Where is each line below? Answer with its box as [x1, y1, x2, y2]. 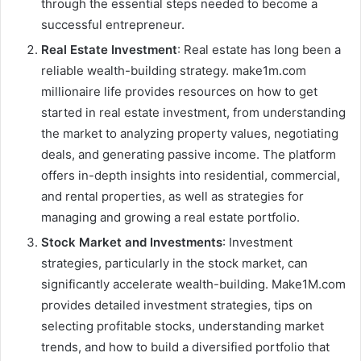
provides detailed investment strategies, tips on [41, 297, 313, 313]
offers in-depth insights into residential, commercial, [41, 167, 340, 183]
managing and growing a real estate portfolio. [41, 209, 300, 225]
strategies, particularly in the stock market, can [41, 255, 308, 271]
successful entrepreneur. [41, 16, 185, 32]
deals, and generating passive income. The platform [41, 146, 336, 162]
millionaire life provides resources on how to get [41, 83, 317, 99]
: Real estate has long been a [177, 41, 341, 57]
